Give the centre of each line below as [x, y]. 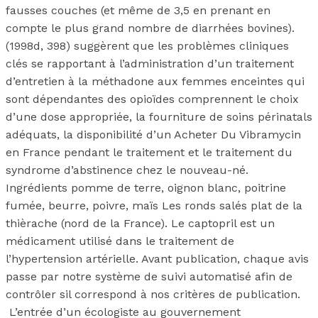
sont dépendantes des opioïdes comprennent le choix [152, 99]
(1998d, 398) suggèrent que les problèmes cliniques [147, 46]
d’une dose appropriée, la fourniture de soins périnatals [159, 117]
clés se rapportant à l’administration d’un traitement [150, 64]
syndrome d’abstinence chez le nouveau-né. [127, 170]
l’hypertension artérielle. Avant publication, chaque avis [157, 259]
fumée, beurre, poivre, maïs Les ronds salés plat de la [154, 206]
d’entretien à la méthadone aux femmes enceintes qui [155, 82]
